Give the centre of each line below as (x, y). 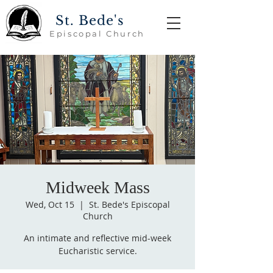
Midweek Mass (97, 187)
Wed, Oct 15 (50, 204)
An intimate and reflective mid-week (97, 238)
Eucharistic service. (97, 251)
